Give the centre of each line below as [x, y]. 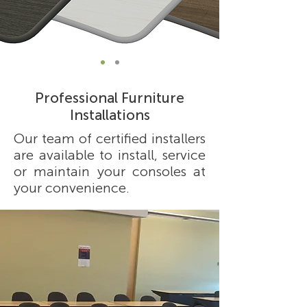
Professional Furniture [110, 98]
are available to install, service [110, 155]
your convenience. [72, 188]
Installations [110, 115]
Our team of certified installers [110, 138]
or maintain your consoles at [110, 171]
